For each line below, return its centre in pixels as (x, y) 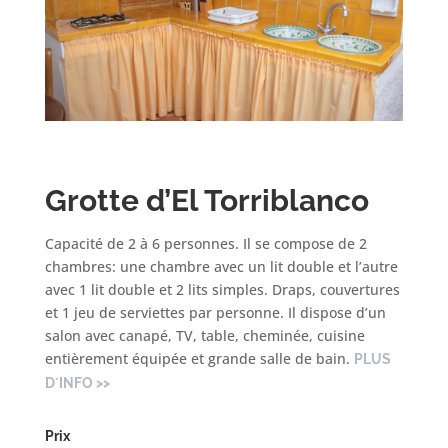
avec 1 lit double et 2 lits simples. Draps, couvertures (222, 290)
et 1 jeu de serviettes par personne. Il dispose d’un (215, 313)
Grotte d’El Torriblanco (206, 201)
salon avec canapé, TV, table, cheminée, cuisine (204, 336)
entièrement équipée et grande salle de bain (195, 359)
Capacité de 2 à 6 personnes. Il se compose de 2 (205, 244)
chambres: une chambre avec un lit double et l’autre (221, 267)
